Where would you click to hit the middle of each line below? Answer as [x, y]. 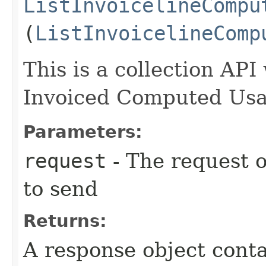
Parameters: [83, 132]
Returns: [65, 221]
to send [61, 189]
